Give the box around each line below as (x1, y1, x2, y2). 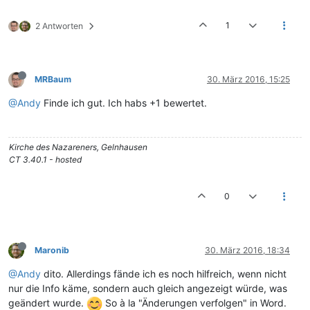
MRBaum (35, 74, 71, 85)
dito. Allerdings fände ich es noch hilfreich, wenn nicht (41, 268, 286, 280)
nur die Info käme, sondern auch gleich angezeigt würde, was (8, 282, 287, 295)
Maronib (35, 245, 69, 256)
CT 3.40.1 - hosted (9, 154, 82, 165)
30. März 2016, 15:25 (207, 74, 290, 85)
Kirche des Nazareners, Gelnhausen (9, 142, 147, 153)
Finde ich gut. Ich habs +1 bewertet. (41, 97, 207, 109)
